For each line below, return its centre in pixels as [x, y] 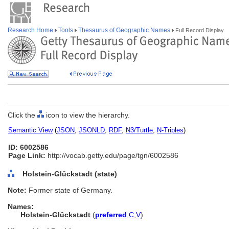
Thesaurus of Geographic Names [124, 30]
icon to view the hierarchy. [87, 115]
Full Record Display [199, 30]
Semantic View [30, 130]
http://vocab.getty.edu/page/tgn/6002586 [112, 155]
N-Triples [170, 130]
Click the [22, 115]
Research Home [31, 30]
